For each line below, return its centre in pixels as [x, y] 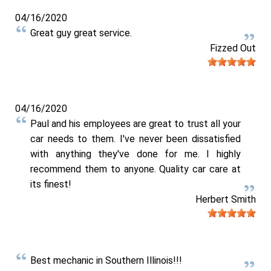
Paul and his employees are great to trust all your [135, 124]
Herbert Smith [226, 200]
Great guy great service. [81, 33]
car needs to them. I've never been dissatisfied [135, 139]
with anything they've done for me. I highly [135, 154]
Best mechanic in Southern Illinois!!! [106, 261]
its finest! [51, 184]
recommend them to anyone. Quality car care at [135, 169]
